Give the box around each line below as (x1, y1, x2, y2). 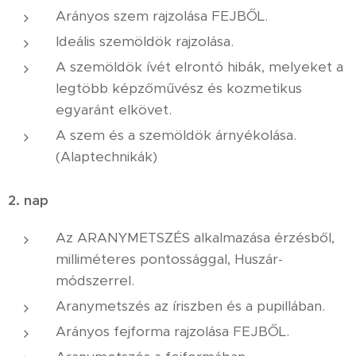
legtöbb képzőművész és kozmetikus (56, 79, 302, 97)
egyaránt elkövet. (56, 101, 172, 118)
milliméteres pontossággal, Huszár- (56, 250, 283, 268)
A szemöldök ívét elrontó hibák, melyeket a (56, 58, 343, 75)
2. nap (8, 192, 48, 209)
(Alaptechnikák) (56, 148, 157, 165)
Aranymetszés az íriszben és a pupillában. (56, 297, 325, 315)
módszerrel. (56, 272, 134, 289)
